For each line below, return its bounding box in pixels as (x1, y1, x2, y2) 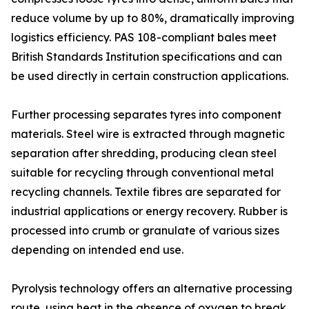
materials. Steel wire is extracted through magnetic (11, 127, 285, 141)
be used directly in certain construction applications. (11, 69, 288, 83)
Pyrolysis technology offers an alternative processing (11, 281, 292, 296)
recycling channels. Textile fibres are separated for (11, 185, 281, 199)
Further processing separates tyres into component (11, 108, 281, 122)
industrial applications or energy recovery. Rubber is (11, 204, 288, 219)
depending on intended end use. (11, 243, 183, 257)
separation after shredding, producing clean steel (11, 146, 277, 161)
